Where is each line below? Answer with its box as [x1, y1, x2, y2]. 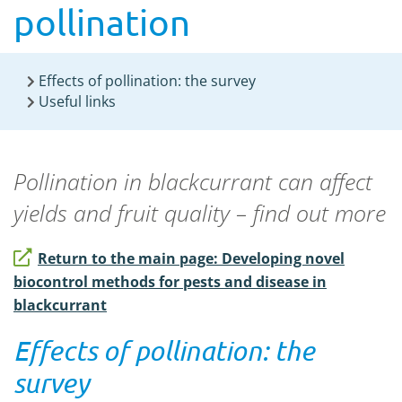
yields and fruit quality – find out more [13, 197, 386, 228]
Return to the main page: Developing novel [38, 249, 345, 268]
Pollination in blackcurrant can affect [13, 166, 372, 197]
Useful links [39, 92, 116, 111]
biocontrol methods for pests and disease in [13, 272, 327, 292]
